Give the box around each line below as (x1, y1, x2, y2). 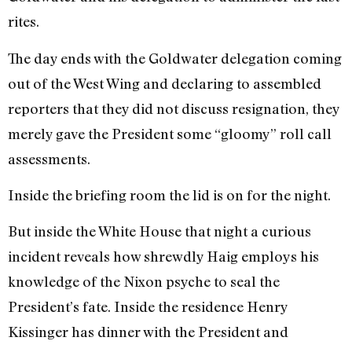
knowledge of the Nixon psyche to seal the (8, 273, 280, 291)
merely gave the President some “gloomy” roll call (8, 124, 332, 142)
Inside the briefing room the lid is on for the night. (8, 186, 331, 204)
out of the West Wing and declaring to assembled (8, 74, 321, 92)
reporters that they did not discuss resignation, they (8, 99, 339, 117)
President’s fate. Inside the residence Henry (8, 298, 288, 316)
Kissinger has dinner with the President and (8, 323, 288, 341)
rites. (8, 13, 39, 31)
